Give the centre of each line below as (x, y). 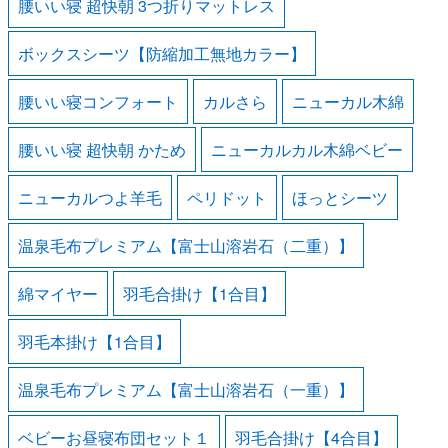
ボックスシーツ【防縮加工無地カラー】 (162, 54)
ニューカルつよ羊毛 (90, 198)
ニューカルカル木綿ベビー (306, 150)
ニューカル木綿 (347, 102)
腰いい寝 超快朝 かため (102, 150)
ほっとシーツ (339, 198)
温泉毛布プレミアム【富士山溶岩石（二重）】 (186, 246)
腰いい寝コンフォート (98, 102)
